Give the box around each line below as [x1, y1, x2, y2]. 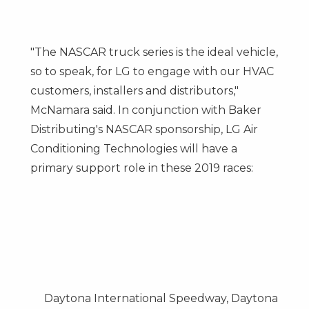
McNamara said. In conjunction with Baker [30, 103, 261, 117]
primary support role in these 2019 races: [30, 161, 253, 175]
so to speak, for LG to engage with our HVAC [30, 64, 274, 78]
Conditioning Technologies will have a [30, 141, 237, 155]
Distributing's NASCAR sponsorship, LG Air [30, 122, 258, 136]
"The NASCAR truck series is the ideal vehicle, [30, 45, 278, 59]
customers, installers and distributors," [30, 83, 239, 97]
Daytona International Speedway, [43, 291, 231, 305]
